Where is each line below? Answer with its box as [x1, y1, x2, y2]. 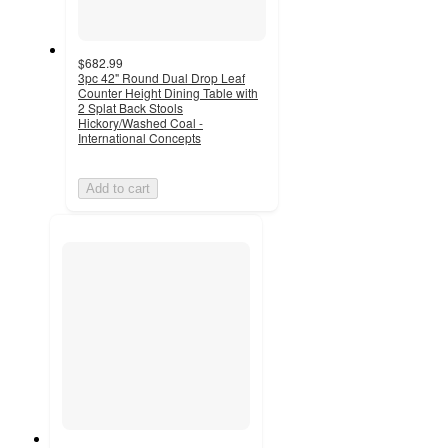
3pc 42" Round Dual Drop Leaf [78, 69, 245, 87]
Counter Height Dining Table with [78, 84, 258, 102]
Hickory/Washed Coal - [78, 114, 203, 132]
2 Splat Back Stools [78, 99, 183, 117]
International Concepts [78, 129, 201, 147]
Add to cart [86, 181, 150, 197]
